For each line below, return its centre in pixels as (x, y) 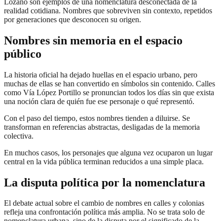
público (23, 54)
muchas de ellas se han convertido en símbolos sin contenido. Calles (110, 83)
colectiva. (19, 136)
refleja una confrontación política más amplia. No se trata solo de (104, 212)
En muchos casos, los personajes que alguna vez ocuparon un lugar (108, 152)
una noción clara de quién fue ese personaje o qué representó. (99, 101)
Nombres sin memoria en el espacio (93, 40)
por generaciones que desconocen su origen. (73, 19)
